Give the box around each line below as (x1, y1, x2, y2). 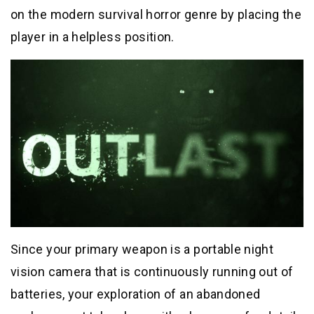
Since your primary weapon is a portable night (11, 242, 274, 257)
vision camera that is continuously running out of (11, 264, 294, 280)
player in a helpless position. (11, 29, 175, 44)
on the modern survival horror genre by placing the (11, 6, 301, 22)
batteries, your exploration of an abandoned (11, 287, 261, 302)
